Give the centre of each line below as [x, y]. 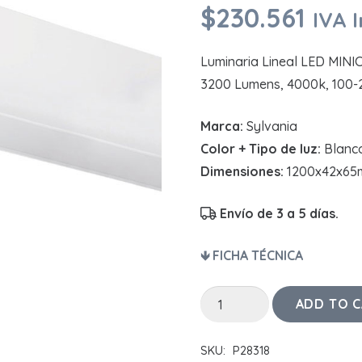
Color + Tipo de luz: [261, 149]
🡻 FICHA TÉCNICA [252, 256]
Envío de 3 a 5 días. [279, 214]
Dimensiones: [244, 172]
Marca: [222, 126]
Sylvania [270, 126]
